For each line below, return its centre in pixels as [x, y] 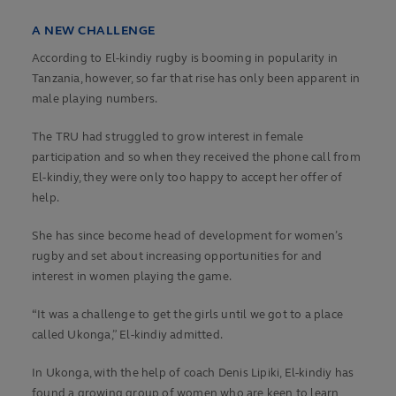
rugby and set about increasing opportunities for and [177, 257]
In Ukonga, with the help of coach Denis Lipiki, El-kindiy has [193, 373]
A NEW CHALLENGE [94, 31]
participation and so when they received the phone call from [196, 158]
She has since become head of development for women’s [188, 236]
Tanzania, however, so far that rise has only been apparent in [196, 79]
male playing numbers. [95, 99]
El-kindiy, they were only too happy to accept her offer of [187, 178]
